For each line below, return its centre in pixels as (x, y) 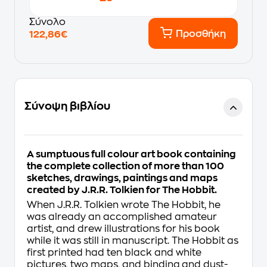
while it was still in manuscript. (99, 241)
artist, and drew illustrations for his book (123, 229)
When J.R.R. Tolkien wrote (89, 205)
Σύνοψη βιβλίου (67, 106)
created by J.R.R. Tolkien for (94, 190)
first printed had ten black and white (114, 253)
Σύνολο (47, 22)
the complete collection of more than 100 (125, 166)
